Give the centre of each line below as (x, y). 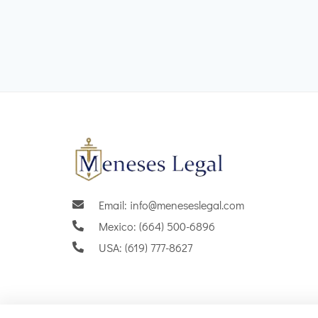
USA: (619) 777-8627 (146, 247)
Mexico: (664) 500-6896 (157, 226)
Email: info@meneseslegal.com (171, 204)
